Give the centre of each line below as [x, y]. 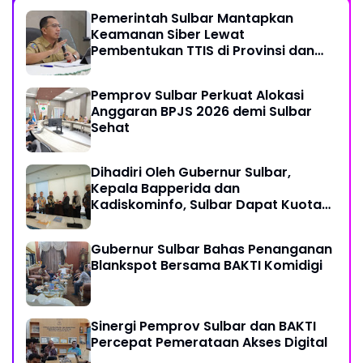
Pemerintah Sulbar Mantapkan [192, 18]
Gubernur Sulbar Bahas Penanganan [211, 249]
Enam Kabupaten [148, 66]
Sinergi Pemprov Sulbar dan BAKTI [203, 326]
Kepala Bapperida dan [165, 188]
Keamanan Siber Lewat [168, 34]
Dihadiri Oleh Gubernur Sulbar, [191, 172]
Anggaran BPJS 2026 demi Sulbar [201, 111]
